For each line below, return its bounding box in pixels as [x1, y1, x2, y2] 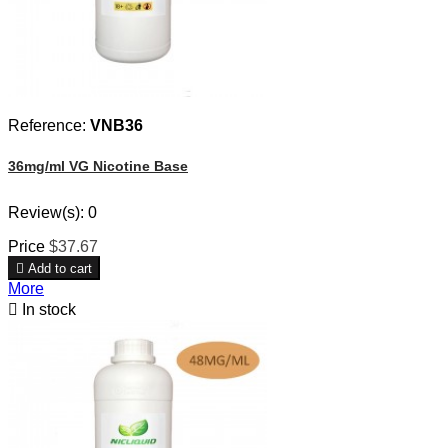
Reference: [8, 116, 90, 134]
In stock [18, 301, 76, 319]
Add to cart [28, 261, 92, 277]
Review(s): [8, 204, 88, 222]
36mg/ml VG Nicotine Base [8, 157, 188, 174]
